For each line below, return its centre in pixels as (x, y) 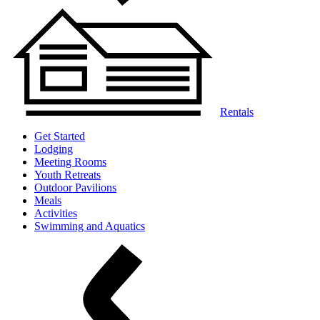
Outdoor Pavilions (75, 187)
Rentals (237, 112)
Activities (56, 213)
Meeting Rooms (70, 162)
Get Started (60, 136)
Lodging (54, 149)
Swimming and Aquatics (90, 226)
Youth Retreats (67, 175)
